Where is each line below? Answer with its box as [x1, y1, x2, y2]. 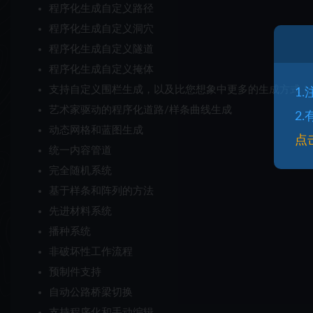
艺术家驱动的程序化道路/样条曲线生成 [49, 104, 232, 115]
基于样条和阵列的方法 [49, 185, 154, 196]
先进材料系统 [49, 205, 112, 217]
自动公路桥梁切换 [49, 286, 133, 298]
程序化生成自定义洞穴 [49, 23, 154, 34]
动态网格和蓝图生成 [49, 124, 143, 136]
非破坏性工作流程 [49, 246, 133, 257]
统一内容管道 [49, 145, 112, 156]
